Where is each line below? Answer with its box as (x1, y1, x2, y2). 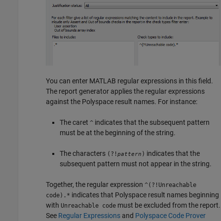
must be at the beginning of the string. (60, 128, 176, 137)
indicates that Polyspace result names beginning (70, 190, 219, 199)
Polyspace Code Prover (135, 211, 206, 220)
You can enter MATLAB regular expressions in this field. (46, 76, 213, 85)
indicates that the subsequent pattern (93, 118, 210, 126)
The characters (60, 149, 107, 157)
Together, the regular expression (46, 180, 145, 188)
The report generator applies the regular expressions (46, 87, 205, 95)
